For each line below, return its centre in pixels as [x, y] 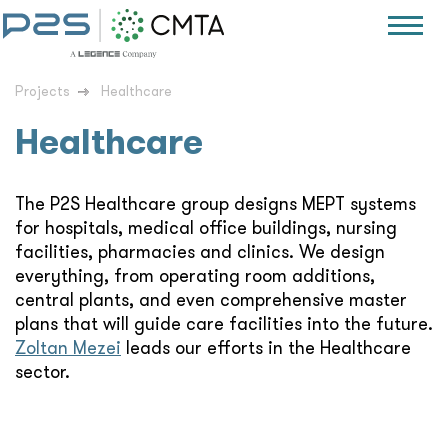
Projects [42, 90]
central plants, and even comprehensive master [211, 299]
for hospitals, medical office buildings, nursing [206, 227]
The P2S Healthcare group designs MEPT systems [215, 203]
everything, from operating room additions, [195, 275]
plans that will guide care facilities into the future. [224, 323]
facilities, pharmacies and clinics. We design [200, 251]
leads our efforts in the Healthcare [266, 347]
